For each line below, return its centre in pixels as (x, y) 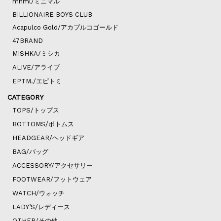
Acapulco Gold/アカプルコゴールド (65, 28)
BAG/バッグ (30, 152)
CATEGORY (25, 97)
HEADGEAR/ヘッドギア (48, 138)
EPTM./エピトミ (37, 81)
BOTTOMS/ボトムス (43, 124)
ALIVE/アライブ (36, 68)
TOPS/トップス (36, 110)
